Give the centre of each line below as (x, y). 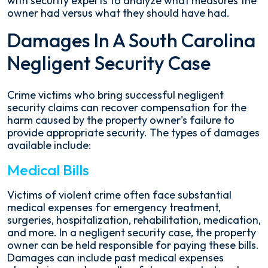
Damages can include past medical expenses (115, 258)
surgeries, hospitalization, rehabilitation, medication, (134, 220)
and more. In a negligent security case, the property (132, 232)
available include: (49, 145)
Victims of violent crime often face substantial (119, 195)
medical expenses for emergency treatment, (114, 207)
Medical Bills (48, 170)
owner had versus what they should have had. (118, 13)
